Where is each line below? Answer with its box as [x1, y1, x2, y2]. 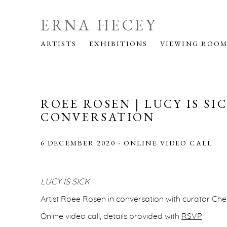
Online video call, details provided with [41, 212, 181, 220]
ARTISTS [41, 39, 77, 48]
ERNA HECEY [41, 15, 157, 35]
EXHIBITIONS [89, 39, 147, 48]
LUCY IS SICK [41, 178, 90, 186]
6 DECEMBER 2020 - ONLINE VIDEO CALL [41, 138, 212, 147]
